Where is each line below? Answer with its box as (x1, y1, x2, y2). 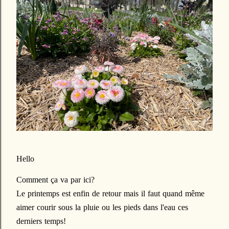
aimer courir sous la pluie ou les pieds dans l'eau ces (16, 203, 188, 212)
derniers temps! (16, 217, 66, 225)
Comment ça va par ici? (16, 175, 97, 184)
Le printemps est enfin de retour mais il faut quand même (16, 189, 204, 198)
